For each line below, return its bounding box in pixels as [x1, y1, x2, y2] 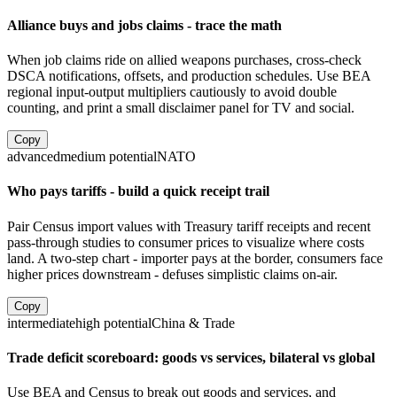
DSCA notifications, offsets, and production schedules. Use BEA [7, 68, 370, 84]
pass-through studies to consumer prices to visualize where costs [7, 234, 364, 250]
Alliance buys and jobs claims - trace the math [7, 17, 282, 33]
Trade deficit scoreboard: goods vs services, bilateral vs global [7, 349, 375, 365]
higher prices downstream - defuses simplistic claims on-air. [7, 266, 338, 282]
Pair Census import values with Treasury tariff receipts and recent [7, 218, 370, 234]
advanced [7, 149, 60, 165]
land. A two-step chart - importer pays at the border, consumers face [7, 250, 383, 266]
